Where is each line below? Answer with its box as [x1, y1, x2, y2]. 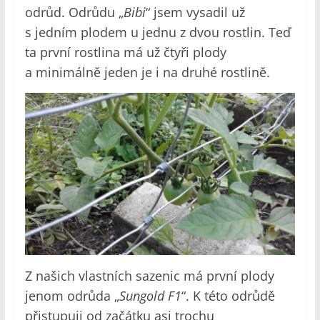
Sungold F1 [119, 286, 181, 304]
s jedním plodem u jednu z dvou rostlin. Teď [24, 23, 291, 41]
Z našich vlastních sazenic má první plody [24, 266, 274, 284]
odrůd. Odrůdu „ [24, 3, 124, 21]
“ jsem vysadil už [145, 3, 245, 21]
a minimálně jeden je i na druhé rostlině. [24, 63, 270, 81]
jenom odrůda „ [24, 286, 119, 304]
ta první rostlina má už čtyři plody [24, 43, 226, 61]
